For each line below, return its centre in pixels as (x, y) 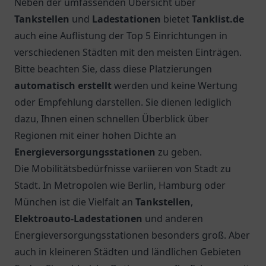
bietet (176, 19)
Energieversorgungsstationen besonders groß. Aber (132, 235)
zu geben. (179, 152)
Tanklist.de (218, 19)
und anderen (173, 218)
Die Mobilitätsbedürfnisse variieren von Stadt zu (123, 169)
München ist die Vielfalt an (75, 202)
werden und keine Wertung (175, 85)
